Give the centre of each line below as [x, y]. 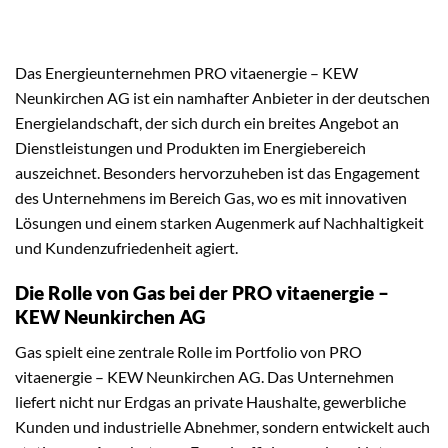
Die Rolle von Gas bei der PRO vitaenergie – [202, 293]
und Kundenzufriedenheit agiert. [126, 248]
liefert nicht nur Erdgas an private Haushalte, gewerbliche [210, 401]
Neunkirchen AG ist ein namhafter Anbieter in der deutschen [222, 98]
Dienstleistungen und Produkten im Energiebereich [190, 148]
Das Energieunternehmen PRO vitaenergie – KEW [186, 73]
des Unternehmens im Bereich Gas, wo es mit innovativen [211, 198]
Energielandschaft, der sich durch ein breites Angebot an [207, 123]
